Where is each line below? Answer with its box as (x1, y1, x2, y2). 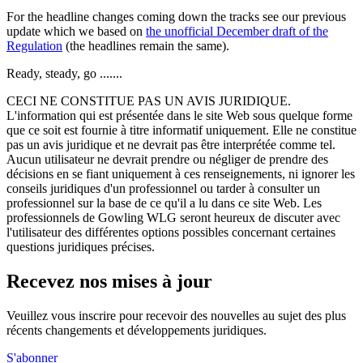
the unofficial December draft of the (146, 23, 328, 38)
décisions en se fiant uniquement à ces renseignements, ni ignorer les (6, 166, 355, 181)
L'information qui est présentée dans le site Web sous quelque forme (6, 108, 352, 122)
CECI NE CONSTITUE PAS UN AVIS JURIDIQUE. (6, 93, 291, 108)
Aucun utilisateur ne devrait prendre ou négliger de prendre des (6, 152, 328, 166)
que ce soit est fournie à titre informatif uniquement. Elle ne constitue (6, 122, 357, 137)
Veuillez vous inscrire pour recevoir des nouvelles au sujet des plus (6, 308, 346, 322)
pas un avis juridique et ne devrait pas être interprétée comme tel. (6, 137, 335, 152)
